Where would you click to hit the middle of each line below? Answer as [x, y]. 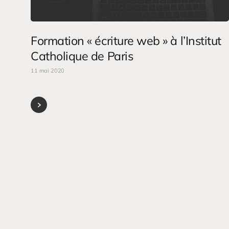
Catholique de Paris [82, 56]
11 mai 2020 [48, 71]
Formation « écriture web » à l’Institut [126, 41]
